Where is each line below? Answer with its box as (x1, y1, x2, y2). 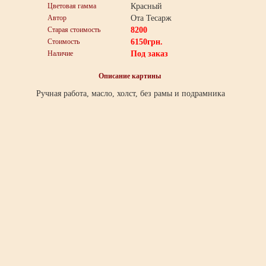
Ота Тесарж (131, 14, 172, 23)
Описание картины (98, 72, 161, 80)
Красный (131, 2, 162, 11)
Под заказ (131, 49, 168, 58)
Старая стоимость (47, 26, 100, 34)
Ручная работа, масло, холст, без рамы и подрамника (34, 89, 225, 98)
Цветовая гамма (47, 2, 96, 10)
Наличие (47, 49, 73, 58)
